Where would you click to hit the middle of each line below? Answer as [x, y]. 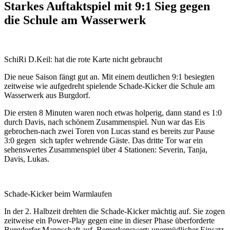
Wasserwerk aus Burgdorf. [47, 95]
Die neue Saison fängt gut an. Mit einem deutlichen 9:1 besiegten [109, 76]
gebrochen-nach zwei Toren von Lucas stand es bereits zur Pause [109, 131]
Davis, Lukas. [27, 159]
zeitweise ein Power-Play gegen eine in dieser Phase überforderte [109, 220]
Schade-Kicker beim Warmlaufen [58, 194]
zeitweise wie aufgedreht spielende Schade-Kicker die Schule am [109, 86]
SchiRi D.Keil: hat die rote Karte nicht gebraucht [83, 59]
